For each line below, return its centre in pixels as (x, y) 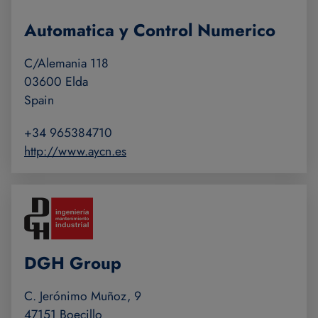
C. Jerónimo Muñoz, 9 (83, 296)
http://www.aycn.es (75, 152)
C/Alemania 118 (66, 64)
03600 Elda (56, 82)
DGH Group (73, 263)
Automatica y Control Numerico (150, 31)
